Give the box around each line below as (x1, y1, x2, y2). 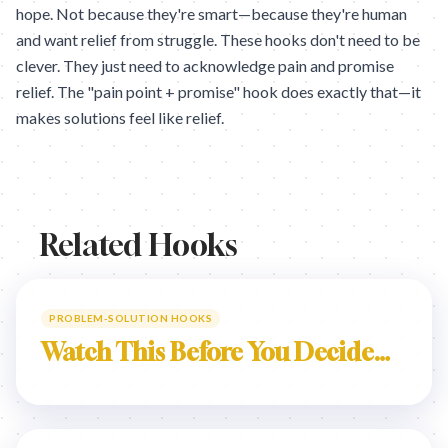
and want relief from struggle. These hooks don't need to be (16, 30, 420, 49)
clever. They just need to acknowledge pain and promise (16, 56, 394, 75)
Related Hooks (40, 227, 238, 263)
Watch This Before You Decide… (41, 338, 390, 366)
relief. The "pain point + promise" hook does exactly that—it (16, 82, 421, 101)
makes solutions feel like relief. (16, 108, 224, 127)
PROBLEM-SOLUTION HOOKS (49, 312, 212, 324)
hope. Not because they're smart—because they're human (16, 4, 407, 23)
